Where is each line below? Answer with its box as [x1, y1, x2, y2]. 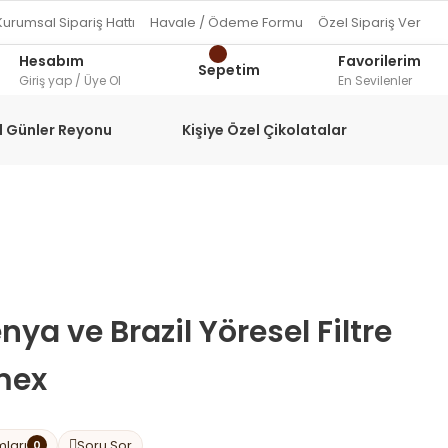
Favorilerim [338, 50, 421, 71]
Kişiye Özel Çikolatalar [182, 119, 347, 140]
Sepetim [197, 59, 260, 80]
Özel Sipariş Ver [318, 13, 421, 32]
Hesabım [19, 50, 84, 71]
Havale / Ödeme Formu [150, 13, 303, 32]
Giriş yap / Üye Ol [19, 71, 121, 89]
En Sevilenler [338, 71, 412, 89]
